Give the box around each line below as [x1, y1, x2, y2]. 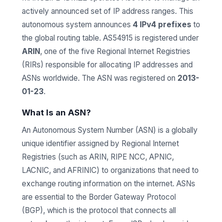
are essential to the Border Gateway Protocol [22, 192, 176, 202]
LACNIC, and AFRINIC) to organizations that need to [22, 166, 199, 175]
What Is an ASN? [22, 108, 91, 117]
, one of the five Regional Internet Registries [40, 47, 190, 56]
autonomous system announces [22, 20, 133, 29]
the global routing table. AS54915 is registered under [22, 33, 199, 43]
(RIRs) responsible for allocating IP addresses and [22, 60, 193, 69]
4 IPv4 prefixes [133, 20, 191, 29]
